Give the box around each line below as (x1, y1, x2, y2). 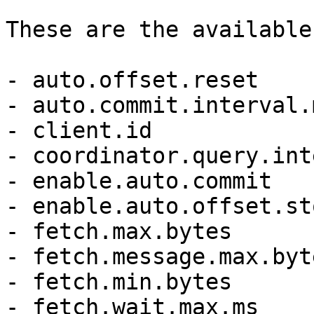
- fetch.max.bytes (6, 219, 232, 244)
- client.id (6, 118, 152, 143)
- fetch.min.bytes (6, 269, 232, 294)
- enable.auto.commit (6, 168, 272, 193)
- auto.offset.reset (6, 67, 259, 93)
